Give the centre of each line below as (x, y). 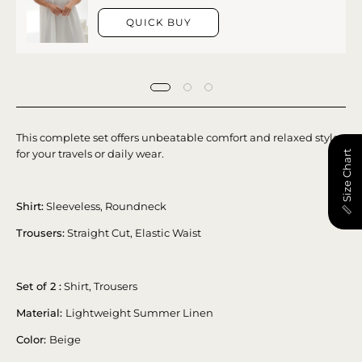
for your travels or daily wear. (90, 153)
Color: (33, 340)
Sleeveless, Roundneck (107, 206)
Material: (41, 313)
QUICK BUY (159, 22)
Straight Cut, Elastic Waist (134, 233)
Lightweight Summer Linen (139, 313)
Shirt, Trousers (99, 286)
